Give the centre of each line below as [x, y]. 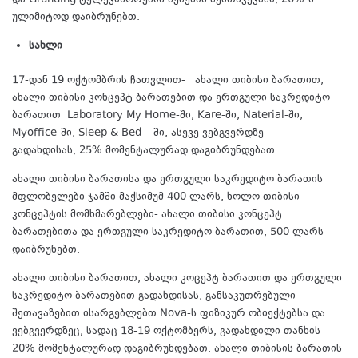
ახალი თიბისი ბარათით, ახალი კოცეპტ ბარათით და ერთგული [177, 278]
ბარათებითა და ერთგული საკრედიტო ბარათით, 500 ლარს [168, 232]
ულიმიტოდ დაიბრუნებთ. [76, 17]
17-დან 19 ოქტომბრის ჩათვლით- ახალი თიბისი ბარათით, [168, 80]
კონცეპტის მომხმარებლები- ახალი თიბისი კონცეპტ [147, 215]
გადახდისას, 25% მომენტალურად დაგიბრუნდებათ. [145, 151]
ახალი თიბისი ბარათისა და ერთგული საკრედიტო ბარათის [167, 179]
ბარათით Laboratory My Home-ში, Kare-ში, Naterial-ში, [157, 115]
